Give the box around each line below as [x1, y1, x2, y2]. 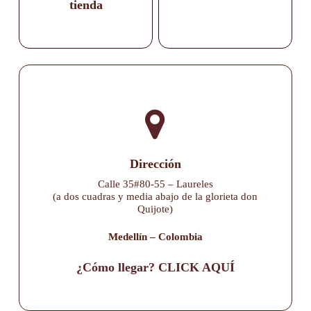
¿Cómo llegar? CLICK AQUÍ [76, 260, 235, 274]
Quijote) [137, 203, 174, 215]
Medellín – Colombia [108, 231, 203, 243]
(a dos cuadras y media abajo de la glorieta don [53, 190, 258, 202]
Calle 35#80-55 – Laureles [97, 178, 213, 190]
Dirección [129, 156, 181, 171]
